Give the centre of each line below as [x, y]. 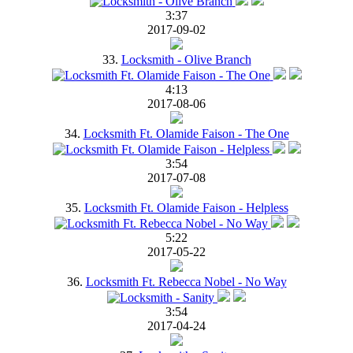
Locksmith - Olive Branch [186, 59]
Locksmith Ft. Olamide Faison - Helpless [186, 207]
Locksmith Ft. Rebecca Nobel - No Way [186, 281]
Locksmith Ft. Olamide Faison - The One [186, 133]
